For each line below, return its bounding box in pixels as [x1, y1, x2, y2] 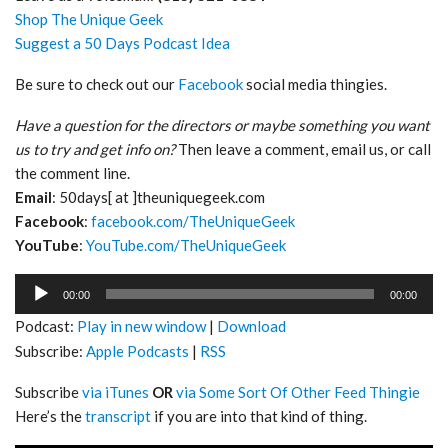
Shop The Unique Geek [15, 9, 163, 28]
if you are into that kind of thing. [151, 406, 367, 425]
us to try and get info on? [15, 139, 178, 158]
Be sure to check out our [15, 74, 178, 93]
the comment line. [15, 163, 130, 182]
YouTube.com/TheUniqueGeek [86, 235, 286, 254]
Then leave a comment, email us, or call [178, 139, 431, 158]
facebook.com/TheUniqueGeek [91, 211, 295, 230]
